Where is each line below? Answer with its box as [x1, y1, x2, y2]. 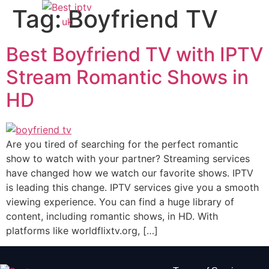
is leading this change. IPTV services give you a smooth [6, 181, 259, 193]
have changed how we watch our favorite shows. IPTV [6, 166, 253, 179]
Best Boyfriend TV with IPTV [6, 43, 263, 66]
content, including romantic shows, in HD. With [6, 210, 218, 222]
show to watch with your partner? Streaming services [6, 152, 250, 165]
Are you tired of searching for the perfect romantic [6, 138, 238, 150]
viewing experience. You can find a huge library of [6, 195, 234, 208]
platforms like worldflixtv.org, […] [6, 224, 158, 237]
